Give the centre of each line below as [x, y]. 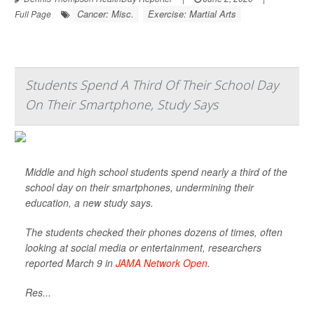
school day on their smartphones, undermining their [139, 187]
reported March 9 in [70, 263]
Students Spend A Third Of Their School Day [152, 85]
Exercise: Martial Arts [192, 14]
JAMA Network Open [162, 263]
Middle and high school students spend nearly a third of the [156, 172]
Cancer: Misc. [105, 14]
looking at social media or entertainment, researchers [143, 247]
